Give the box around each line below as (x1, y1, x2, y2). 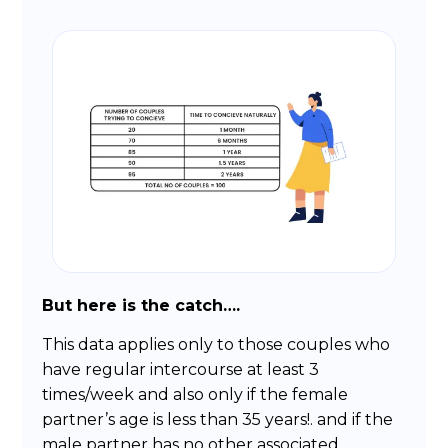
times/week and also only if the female (42, 385, 349, 405)
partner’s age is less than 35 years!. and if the (42, 410, 394, 430)
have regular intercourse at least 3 (42, 360, 320, 380)
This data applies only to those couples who (42, 335, 391, 355)
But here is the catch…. (42, 295, 241, 315)
